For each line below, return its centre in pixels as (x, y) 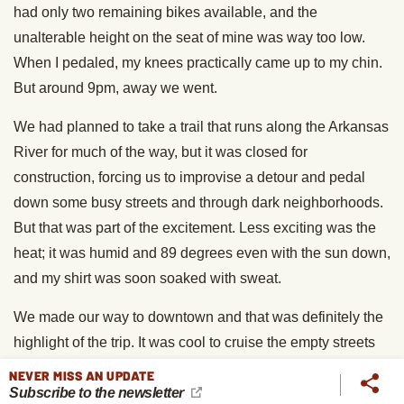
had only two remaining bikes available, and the (165, 13)
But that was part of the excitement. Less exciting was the (195, 228)
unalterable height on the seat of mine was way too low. (189, 38)
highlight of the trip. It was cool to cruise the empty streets (194, 343)
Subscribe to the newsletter (98, 393)
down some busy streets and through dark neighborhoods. (198, 203)
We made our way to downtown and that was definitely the (198, 317)
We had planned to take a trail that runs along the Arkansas (201, 127)
